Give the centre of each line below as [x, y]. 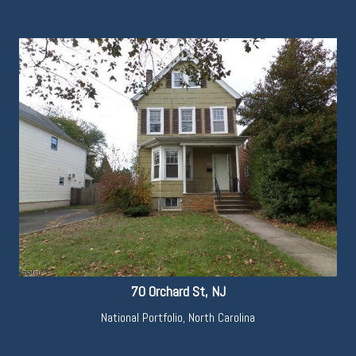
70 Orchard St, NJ [178, 292]
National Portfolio [142, 318]
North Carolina [222, 318]
